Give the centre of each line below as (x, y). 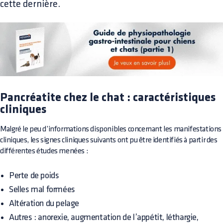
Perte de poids (34, 175)
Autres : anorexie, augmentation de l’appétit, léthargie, (104, 217)
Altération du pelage (44, 203)
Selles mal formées (42, 189)
